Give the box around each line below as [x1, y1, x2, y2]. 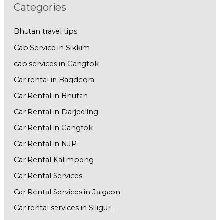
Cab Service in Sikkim [13, 43, 90, 52]
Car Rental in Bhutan [13, 91, 88, 100]
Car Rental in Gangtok [13, 123, 93, 133]
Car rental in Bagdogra [13, 75, 94, 84]
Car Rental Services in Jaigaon [13, 187, 120, 196]
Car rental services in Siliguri [13, 203, 112, 213]
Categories [13, 1, 66, 14]
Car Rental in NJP [13, 139, 77, 148]
